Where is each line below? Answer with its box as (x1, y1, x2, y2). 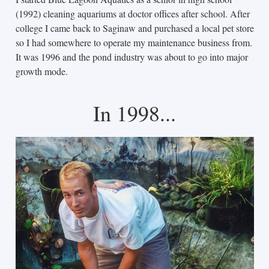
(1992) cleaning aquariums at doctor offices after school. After (15, 7, 250, 20)
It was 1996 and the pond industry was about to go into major (15, 50, 248, 63)
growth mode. (15, 64, 68, 77)
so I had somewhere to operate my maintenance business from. (15, 35, 252, 49)
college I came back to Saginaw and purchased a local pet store (15, 21, 254, 34)
